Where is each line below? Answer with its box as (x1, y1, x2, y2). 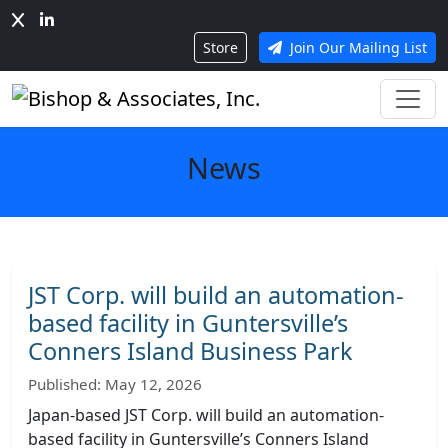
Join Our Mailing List (286, 38, 427, 57)
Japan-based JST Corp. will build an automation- (28, 404, 384, 426)
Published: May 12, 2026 (28, 374, 202, 394)
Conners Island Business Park (28, 335, 353, 367)
